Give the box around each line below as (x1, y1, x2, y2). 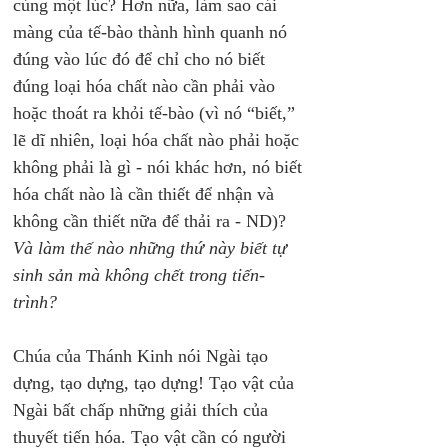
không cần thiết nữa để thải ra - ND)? (13, 211, 291, 231)
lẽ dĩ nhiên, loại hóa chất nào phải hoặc (13, 130, 304, 150)
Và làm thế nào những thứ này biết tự (13, 238, 292, 258)
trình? (13, 292, 57, 312)
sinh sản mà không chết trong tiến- (13, 265, 265, 285)
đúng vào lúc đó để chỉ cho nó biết (13, 49, 270, 69)
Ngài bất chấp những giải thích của (13, 400, 273, 420)
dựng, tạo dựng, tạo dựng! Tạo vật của (13, 373, 299, 393)
